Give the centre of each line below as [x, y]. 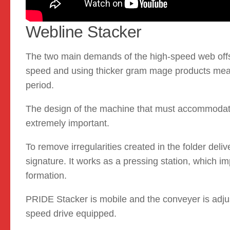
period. [40, 85]
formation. [46, 176]
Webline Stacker [84, 32]
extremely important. [68, 123]
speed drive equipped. [71, 214]
